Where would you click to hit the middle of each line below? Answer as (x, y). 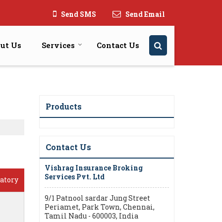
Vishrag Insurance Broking (94, 167)
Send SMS (79, 14)
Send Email (145, 14)
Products (64, 106)
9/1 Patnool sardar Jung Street (97, 198)
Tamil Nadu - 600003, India (91, 216)
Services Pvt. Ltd (75, 176)
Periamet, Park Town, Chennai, (100, 207)
